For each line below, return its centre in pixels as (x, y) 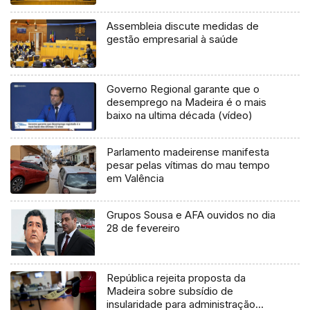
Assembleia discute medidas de (183, 26)
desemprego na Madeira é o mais (187, 102)
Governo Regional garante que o (183, 89)
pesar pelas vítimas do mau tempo (189, 165)
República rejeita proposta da (176, 277)
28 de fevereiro (144, 228)
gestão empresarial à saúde (173, 39)
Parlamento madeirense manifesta (188, 152)
